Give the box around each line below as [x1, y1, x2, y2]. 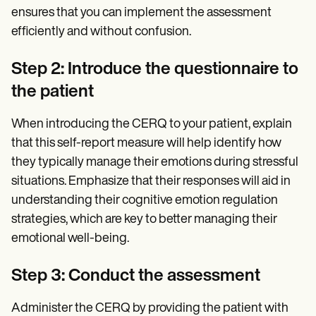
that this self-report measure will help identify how [11, 137, 281, 151]
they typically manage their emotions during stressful [11, 156, 298, 170]
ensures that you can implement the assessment [11, 6, 272, 20]
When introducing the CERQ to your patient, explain [11, 118, 292, 132]
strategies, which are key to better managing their [11, 213, 277, 227]
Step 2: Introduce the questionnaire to [11, 61, 298, 79]
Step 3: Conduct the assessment [11, 268, 260, 286]
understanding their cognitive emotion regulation [11, 194, 278, 208]
